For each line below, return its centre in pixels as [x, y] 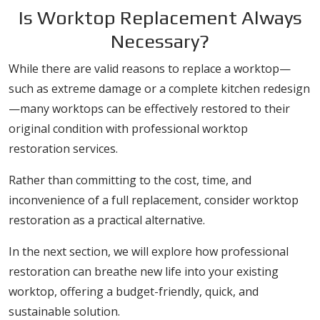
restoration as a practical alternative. [107, 220]
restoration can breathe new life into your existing [144, 271]
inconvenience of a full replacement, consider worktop [154, 200]
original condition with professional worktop [128, 129]
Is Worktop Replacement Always [160, 17]
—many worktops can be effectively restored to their [149, 109]
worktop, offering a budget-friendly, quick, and [134, 291]
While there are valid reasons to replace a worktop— [150, 69]
